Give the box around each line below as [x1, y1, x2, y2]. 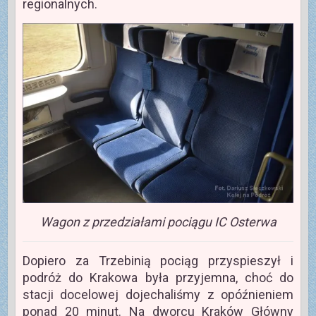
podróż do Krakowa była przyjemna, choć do [22, 270, 294, 286]
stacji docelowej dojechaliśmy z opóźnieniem [22, 287, 294, 303]
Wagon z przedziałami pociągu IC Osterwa [39, 214, 276, 230]
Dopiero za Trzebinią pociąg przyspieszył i [22, 253, 294, 269]
